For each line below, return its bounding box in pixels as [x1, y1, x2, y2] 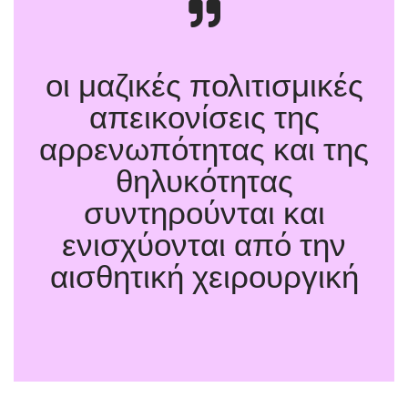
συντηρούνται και [83, 193, 325, 232]
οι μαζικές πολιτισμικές [45, 66, 363, 105]
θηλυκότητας [115, 161, 293, 200]
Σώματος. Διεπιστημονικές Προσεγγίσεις [35, 362, 260, 380]
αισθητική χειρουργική [49, 257, 359, 296]
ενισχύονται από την [62, 225, 346, 264]
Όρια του [298, 342, 351, 359]
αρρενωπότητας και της [39, 129, 369, 168]
